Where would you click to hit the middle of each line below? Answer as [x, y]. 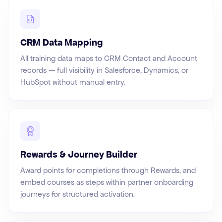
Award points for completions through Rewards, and [108, 170]
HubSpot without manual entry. [73, 82]
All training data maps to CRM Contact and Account [109, 58]
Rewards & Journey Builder [79, 155]
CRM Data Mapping [61, 43]
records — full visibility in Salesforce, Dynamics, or [104, 70]
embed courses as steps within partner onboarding [107, 182]
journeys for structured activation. [78, 194]
